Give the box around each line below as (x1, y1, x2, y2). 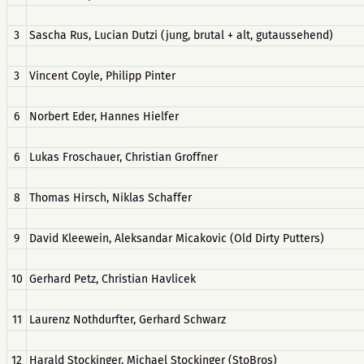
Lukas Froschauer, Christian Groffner (29, 150, 218, 164)
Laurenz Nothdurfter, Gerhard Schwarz (29, 313, 226, 327)
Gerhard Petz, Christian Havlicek (29, 272, 196, 286)
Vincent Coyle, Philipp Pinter (29, 69, 175, 83)
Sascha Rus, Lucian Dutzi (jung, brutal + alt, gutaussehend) (29, 28, 333, 42)
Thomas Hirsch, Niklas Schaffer (29, 191, 192, 205)
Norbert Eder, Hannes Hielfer (29, 110, 179, 123)
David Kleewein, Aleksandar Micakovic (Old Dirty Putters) (29, 232, 324, 245)
